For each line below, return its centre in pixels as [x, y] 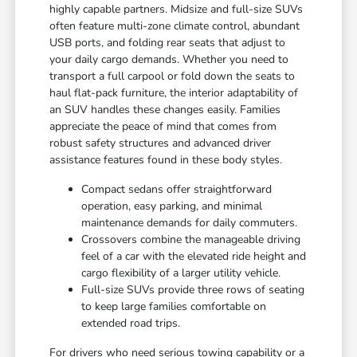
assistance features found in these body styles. [166, 160]
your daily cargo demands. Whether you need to [169, 60]
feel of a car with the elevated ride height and [194, 257]
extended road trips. [131, 324]
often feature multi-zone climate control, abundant [175, 26]
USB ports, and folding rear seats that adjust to [168, 43]
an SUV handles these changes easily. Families [165, 110]
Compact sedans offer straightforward [177, 190]
